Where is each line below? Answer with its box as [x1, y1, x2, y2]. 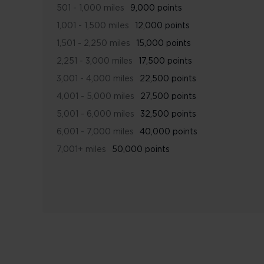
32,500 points [140, 110, 196, 118]
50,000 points [112, 146, 170, 154]
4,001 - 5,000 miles [57, 93, 134, 101]
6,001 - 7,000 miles [57, 128, 134, 136]
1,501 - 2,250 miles [57, 39, 130, 48]
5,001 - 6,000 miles [57, 110, 134, 118]
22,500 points [140, 75, 196, 83]
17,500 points [138, 57, 192, 65]
